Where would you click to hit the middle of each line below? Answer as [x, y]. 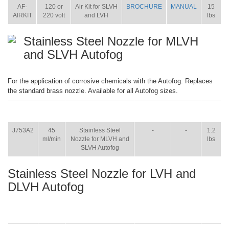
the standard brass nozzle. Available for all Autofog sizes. [93, 91]
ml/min [52, 139]
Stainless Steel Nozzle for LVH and [102, 174]
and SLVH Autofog [73, 54]
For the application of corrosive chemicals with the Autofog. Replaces [110, 81]
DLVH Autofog [46, 187]
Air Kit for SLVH [96, 7]
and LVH [96, 15]
